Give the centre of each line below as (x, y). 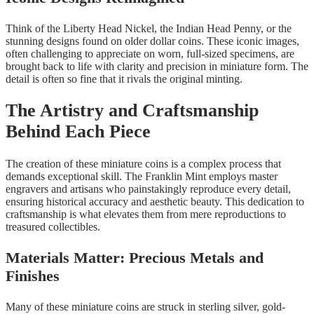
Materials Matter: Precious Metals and (135, 257)
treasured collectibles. (53, 226)
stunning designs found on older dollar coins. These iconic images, (152, 41)
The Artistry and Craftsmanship (132, 111)
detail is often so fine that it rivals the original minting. (124, 78)
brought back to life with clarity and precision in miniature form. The (157, 66)
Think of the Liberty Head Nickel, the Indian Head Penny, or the (149, 28)
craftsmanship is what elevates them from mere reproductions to (146, 214)
